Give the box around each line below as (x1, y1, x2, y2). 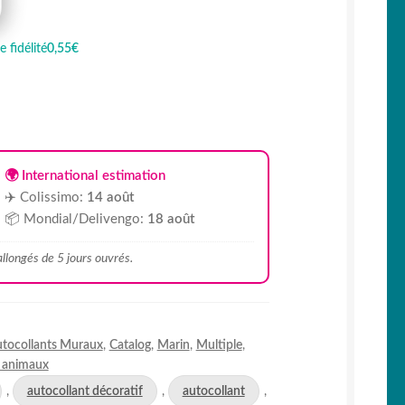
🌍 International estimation (4, 169, 165, 183)
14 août (86, 191, 134, 204)
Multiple (195, 339, 242, 352)
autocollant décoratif (26, 385, 143, 398)
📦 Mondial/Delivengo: (4, 212, 147, 226)
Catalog (108, 339, 151, 352)
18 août (146, 212, 194, 226)
